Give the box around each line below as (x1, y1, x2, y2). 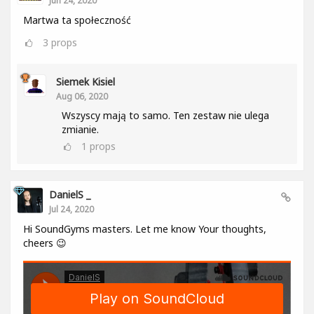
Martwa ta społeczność (23, 13, 131, 27)
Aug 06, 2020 (56, 90, 108, 102)
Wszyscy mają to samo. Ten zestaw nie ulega (62, 109, 269, 122)
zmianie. (62, 123, 99, 136)
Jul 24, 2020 (49, 203, 94, 214)
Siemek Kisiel (56, 75, 115, 88)
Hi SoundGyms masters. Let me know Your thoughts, (23, 222, 266, 235)
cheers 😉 (23, 236, 67, 250)
